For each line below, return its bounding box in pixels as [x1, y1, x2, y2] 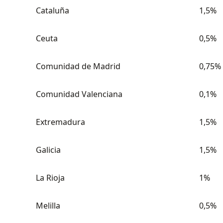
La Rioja [36, 172, 65, 183]
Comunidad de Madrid [36, 61, 120, 72]
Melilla [36, 200, 60, 211]
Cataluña [36, 5, 69, 16]
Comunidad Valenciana [36, 89, 122, 100]
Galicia [36, 144, 61, 155]
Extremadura [36, 116, 85, 127]
